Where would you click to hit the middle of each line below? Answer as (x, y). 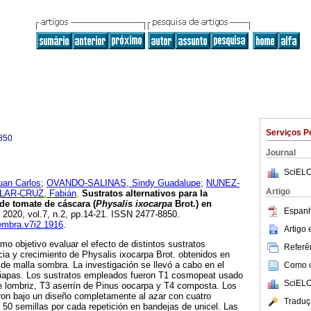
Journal (281, 153)
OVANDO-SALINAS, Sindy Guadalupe (124, 183)
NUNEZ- (223, 183)
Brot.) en (192, 204)
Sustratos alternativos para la (143, 194)
